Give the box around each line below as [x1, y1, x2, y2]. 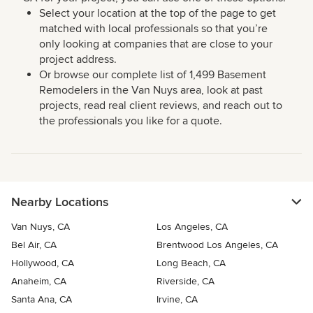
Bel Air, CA [11, 239, 57, 251]
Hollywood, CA [11, 257, 74, 269]
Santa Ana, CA [11, 293, 72, 305]
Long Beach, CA [156, 257, 226, 269]
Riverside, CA [156, 275, 214, 287]
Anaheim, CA [11, 275, 66, 287]
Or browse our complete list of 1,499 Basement [39, 68, 266, 82]
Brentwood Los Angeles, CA [156, 239, 278, 251]
